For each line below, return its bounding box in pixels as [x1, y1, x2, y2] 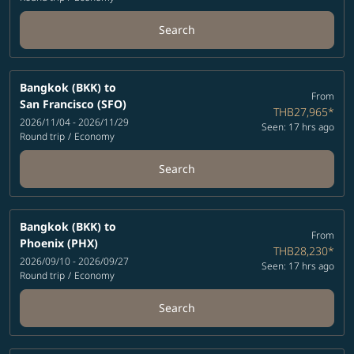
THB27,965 [273, 104, 328, 119]
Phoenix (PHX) [20, 235, 98, 250]
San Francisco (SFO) [20, 96, 126, 111]
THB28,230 [273, 243, 328, 258]
